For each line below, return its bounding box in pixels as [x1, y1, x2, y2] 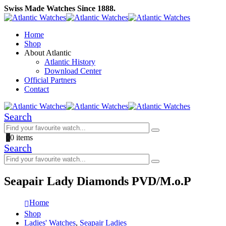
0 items [10, 133, 33, 142]
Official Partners [24, 76, 76, 84]
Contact [24, 85, 49, 93]
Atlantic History [44, 58, 95, 66]
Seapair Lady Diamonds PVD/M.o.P [4, 174, 191, 188]
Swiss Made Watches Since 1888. [4, 4, 116, 13]
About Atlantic [24, 48, 71, 57]
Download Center [44, 67, 101, 75]
